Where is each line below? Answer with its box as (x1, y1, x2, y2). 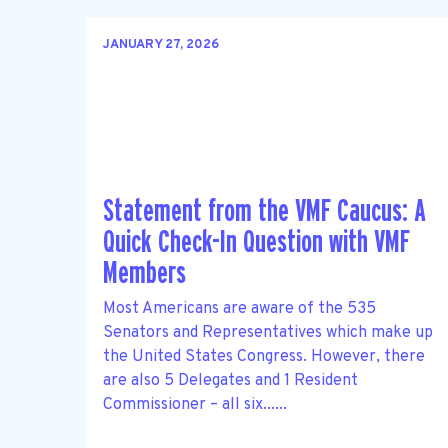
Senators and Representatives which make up (103, 322, 433, 343)
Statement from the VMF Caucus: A (103, 196, 425, 228)
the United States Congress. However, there (103, 346, 425, 367)
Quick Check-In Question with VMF (103, 227, 410, 259)
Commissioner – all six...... (103, 394, 287, 415)
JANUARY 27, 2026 (103, 37, 219, 54)
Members (103, 258, 186, 290)
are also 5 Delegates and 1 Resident (103, 370, 358, 391)
